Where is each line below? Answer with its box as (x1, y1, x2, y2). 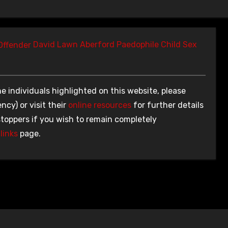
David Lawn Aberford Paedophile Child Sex (33, 39, 197, 49)
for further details (131, 100, 204, 110)
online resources (68, 100, 131, 110)
